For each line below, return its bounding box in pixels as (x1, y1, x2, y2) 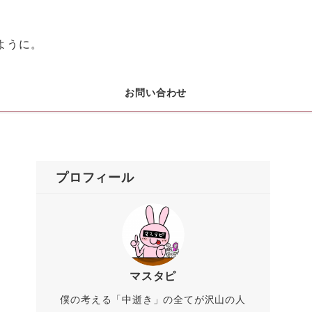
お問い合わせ (125, 86, 187, 100)
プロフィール (55, 169, 134, 186)
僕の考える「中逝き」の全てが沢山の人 (60, 292, 246, 306)
